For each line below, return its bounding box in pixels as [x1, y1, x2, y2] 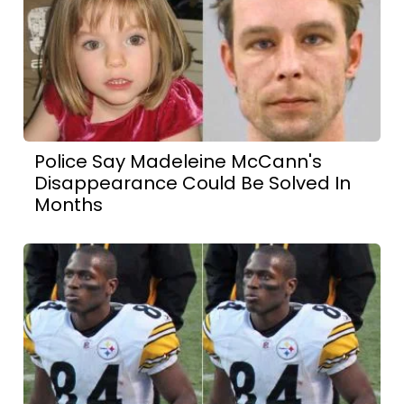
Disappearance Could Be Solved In [34, 170, 352, 197]
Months [34, 192, 104, 218]
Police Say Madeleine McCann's [34, 149, 323, 175]
